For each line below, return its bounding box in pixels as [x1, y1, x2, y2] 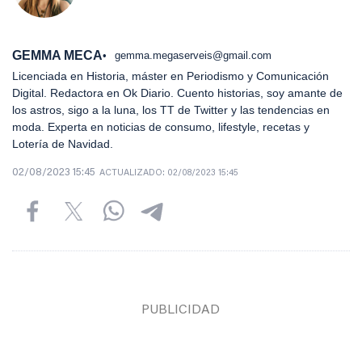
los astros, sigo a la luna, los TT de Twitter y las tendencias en [12, 103, 330, 116]
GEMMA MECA [12, 48, 103, 62]
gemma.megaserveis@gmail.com [115, 48, 271, 61]
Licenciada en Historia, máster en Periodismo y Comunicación [12, 69, 329, 82]
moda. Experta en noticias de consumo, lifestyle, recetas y [12, 120, 309, 133]
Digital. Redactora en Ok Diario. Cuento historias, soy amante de [12, 86, 343, 99]
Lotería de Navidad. [12, 137, 113, 150]
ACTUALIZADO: [99, 168, 167, 178]
